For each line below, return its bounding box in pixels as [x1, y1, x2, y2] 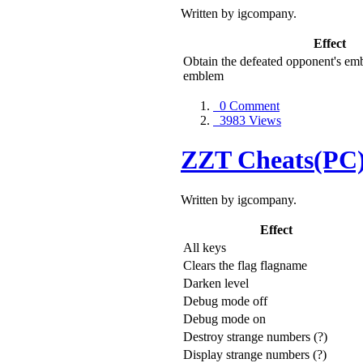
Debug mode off [183, 293, 267, 308]
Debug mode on [183, 311, 266, 326]
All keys [183, 240, 226, 254]
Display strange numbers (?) [183, 347, 327, 361]
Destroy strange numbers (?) [183, 329, 327, 344]
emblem [183, 68, 224, 83]
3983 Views [213, 113, 281, 127]
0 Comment [213, 98, 280, 113]
